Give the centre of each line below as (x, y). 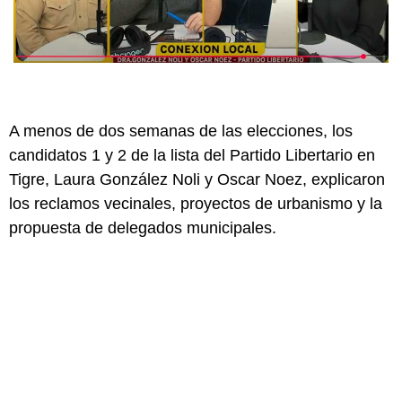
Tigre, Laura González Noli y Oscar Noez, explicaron (197, 179)
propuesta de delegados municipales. (143, 227)
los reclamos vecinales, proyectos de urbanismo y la (196, 203)
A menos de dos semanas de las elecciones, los (181, 131)
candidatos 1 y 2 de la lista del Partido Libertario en (192, 155)
